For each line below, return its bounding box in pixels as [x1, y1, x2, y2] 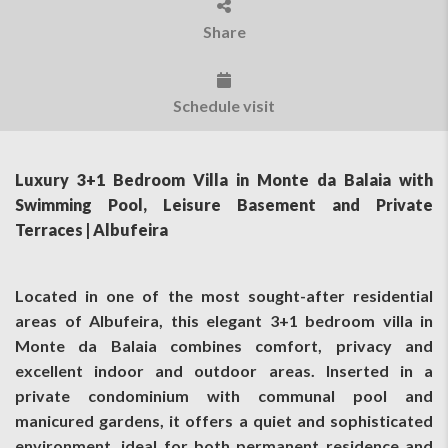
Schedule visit [173, 96, 275, 116]
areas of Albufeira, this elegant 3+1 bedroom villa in [15, 310, 433, 330]
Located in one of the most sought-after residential [15, 285, 433, 305]
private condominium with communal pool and [15, 385, 433, 405]
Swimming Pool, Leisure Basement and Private [15, 194, 433, 214]
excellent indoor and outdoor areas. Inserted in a [15, 360, 433, 380]
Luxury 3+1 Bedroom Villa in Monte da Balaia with [15, 169, 433, 189]
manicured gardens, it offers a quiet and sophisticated [15, 410, 433, 430]
